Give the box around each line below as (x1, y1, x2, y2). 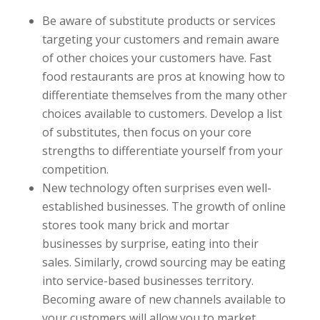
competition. (41, 161, 109, 177)
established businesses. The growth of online (41, 199, 286, 214)
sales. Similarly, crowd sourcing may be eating (41, 254, 286, 270)
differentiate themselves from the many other (41, 87, 287, 103)
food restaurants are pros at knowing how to (41, 69, 285, 84)
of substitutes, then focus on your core (41, 124, 251, 140)
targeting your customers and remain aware (41, 31, 279, 47)
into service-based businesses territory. (41, 273, 254, 289)
